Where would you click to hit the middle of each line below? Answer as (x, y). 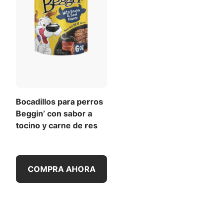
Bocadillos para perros (59, 102)
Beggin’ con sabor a (54, 114)
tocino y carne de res (57, 126)
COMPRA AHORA (61, 169)
